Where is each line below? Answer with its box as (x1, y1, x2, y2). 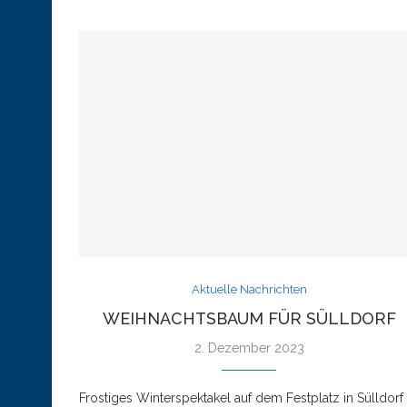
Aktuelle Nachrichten (191, 282, 307, 296)
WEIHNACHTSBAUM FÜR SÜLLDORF (102, 308, 396, 328)
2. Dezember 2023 (194, 340, 304, 355)
